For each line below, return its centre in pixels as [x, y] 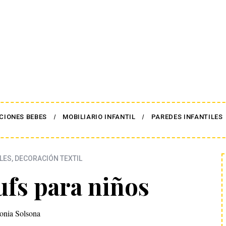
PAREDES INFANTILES [187, 117]
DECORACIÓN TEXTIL [48, 158]
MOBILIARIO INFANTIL [99, 117]
